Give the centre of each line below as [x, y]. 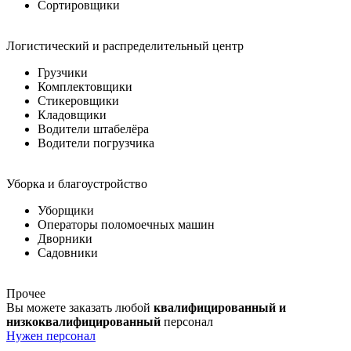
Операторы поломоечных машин [126, 224]
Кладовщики [72, 114]
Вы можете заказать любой [80, 307]
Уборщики [66, 210]
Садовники [68, 252]
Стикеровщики [78, 100]
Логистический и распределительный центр [125, 45]
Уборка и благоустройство [77, 183]
